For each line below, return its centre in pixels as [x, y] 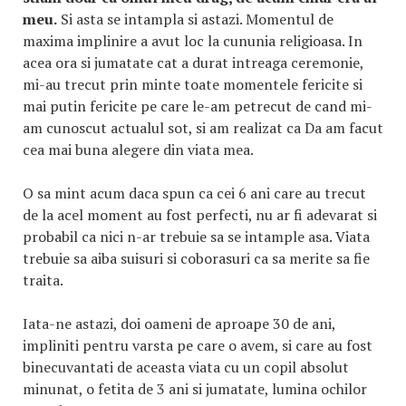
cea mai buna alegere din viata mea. [138, 150]
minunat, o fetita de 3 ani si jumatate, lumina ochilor [195, 389]
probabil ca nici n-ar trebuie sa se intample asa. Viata [196, 237]
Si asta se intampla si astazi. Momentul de [195, 19]
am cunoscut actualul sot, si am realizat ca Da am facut [203, 128]
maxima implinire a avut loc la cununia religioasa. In [193, 41]
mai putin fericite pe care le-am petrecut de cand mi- [198, 106]
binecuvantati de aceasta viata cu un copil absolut [186, 367]
